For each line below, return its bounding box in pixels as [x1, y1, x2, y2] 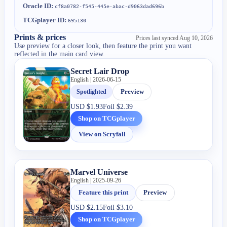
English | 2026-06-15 [70, 75, 122, 83]
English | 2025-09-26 [70, 177, 122, 184]
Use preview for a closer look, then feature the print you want [14, 42, 192, 50]
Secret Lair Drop [70, 66, 130, 75]
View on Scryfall [78, 130, 126, 138]
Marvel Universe [70, 168, 128, 177]
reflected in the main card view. [14, 50, 105, 58]
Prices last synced [135, 34, 179, 42]
